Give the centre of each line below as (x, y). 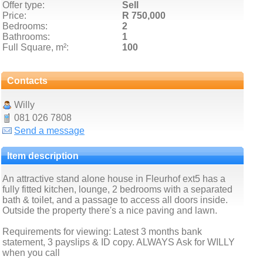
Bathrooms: (26, 37)
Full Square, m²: (36, 47)
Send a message (49, 131)
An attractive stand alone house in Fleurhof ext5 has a (114, 179)
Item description (43, 156)
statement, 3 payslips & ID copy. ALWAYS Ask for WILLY (119, 242)
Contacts (27, 81)
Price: (14, 16)
